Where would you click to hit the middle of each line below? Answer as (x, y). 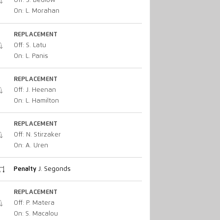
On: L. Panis (31, 56)
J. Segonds (53, 169)
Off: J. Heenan (35, 90)
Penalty (25, 169)
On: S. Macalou (36, 214)
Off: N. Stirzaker (37, 135)
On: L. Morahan (36, 11)
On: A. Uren (31, 146)
